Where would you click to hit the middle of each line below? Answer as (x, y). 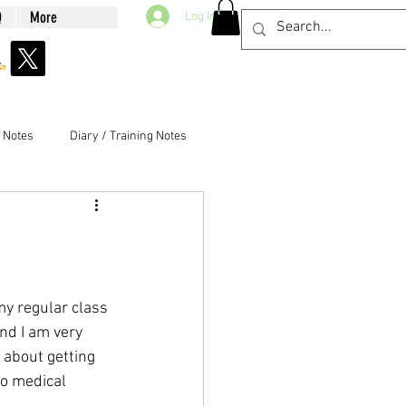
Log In (201, 16)
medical (41, 382)
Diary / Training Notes (128, 137)
